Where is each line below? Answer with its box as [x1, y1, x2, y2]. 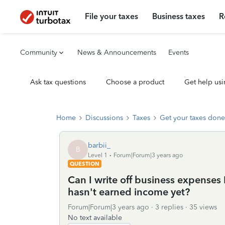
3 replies [155, 203, 183, 211]
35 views [189, 203, 217, 211]
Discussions [85, 114, 123, 122]
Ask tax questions [30, 78, 86, 86]
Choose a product [106, 78, 164, 86]
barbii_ [88, 141, 110, 150]
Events [168, 48, 189, 57]
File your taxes [85, 12, 139, 21]
